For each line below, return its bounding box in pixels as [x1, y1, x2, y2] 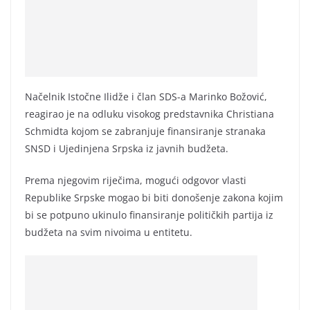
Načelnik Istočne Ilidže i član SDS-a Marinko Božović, [25, 89, 267, 103]
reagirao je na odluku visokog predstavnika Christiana [25, 107, 274, 120]
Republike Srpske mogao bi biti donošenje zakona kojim [25, 190, 283, 204]
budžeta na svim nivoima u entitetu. [25, 225, 192, 239]
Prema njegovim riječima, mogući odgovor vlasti [25, 173, 246, 187]
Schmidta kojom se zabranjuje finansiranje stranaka [25, 124, 266, 138]
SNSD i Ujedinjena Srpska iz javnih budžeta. [25, 141, 228, 155]
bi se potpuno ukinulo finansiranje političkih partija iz [25, 208, 273, 221]
